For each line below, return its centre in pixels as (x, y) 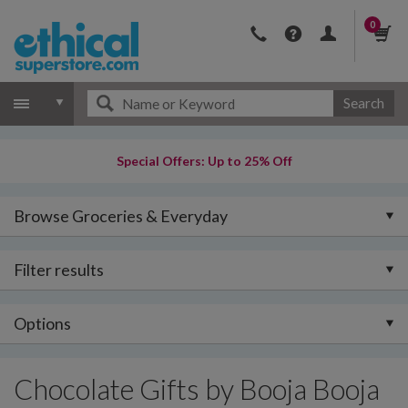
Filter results (59, 270)
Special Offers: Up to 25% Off (204, 161)
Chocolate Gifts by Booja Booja (197, 389)
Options (42, 323)
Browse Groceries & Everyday (121, 216)
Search (363, 103)
